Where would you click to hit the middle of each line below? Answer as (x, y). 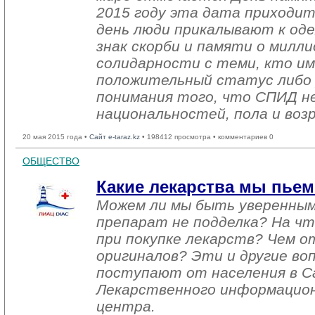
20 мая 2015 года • (56, 137)
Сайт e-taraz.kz (115, 137)
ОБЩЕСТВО (51, 161)
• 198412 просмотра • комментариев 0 (207, 137)
